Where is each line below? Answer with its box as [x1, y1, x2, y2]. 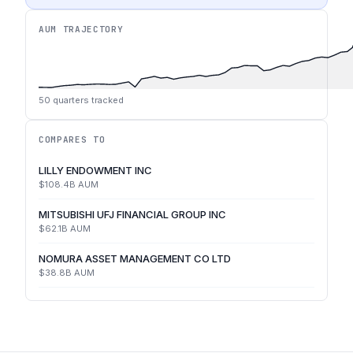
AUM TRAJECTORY [39, 24, 124, 35]
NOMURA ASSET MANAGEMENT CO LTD [39, 252, 231, 265]
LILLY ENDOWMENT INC [39, 164, 152, 176]
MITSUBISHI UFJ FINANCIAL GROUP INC [39, 208, 226, 221]
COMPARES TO [39, 134, 106, 145]
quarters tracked [50, 95, 124, 106]
